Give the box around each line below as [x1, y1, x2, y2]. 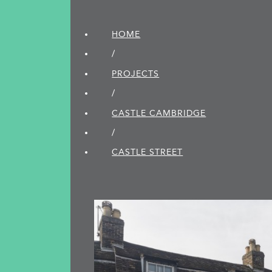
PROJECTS [112, 68, 160, 79]
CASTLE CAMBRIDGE [112, 107, 206, 118]
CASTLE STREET [112, 147, 183, 158]
